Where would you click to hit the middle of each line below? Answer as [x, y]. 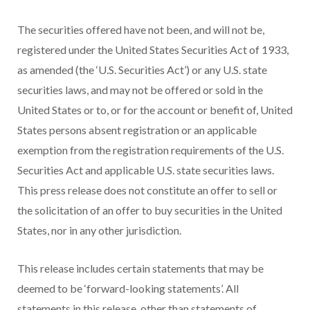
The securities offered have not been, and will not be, [141, 30]
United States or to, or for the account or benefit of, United [155, 110]
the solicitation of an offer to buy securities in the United [150, 210]
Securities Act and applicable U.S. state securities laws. [146, 170]
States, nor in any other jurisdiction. [99, 230]
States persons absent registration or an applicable [137, 130]
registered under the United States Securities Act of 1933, [153, 50]
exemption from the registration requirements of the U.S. [151, 150]
